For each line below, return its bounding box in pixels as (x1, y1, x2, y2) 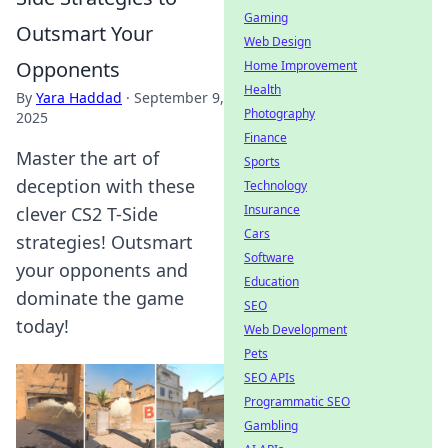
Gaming (244, 9, 288, 26)
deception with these (16, 174, 195, 198)
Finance (244, 129, 287, 146)
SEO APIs (244, 369, 295, 386)
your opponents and (16, 258, 188, 282)
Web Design (244, 33, 311, 50)
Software (244, 249, 294, 266)
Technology (244, 177, 307, 194)
